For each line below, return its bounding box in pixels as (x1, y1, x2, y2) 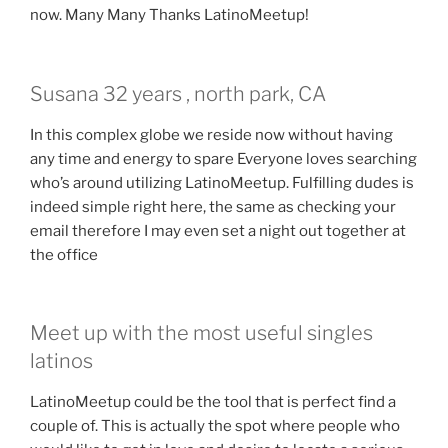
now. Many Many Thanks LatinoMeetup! (30, 6, 309, 25)
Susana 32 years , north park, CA (30, 81, 326, 106)
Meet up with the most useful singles (30, 321, 373, 346)
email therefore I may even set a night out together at (30, 221, 406, 240)
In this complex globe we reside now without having (30, 125, 393, 144)
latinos (30, 349, 93, 374)
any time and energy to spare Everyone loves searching (30, 149, 417, 168)
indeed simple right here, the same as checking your (30, 197, 396, 216)
